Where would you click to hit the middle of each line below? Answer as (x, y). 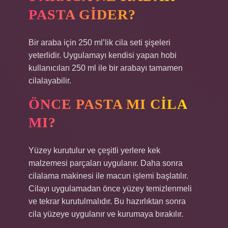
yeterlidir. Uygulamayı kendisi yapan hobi (103, 55)
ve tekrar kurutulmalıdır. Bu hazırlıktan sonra (107, 201)
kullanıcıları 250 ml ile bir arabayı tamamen (106, 68)
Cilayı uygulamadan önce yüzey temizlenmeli (110, 189)
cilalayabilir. (50, 81)
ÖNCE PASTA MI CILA (108, 104)
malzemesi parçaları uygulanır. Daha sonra (106, 163)
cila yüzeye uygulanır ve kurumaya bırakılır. (106, 214)
